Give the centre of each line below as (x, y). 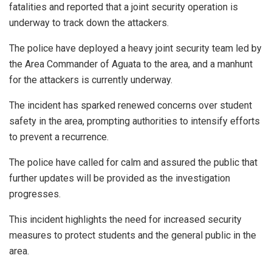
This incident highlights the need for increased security (125, 219)
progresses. (35, 194)
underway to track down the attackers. (89, 22)
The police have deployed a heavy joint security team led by (135, 48)
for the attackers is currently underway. (91, 80)
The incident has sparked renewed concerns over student (131, 105)
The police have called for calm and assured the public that (133, 162)
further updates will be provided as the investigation (120, 178)
